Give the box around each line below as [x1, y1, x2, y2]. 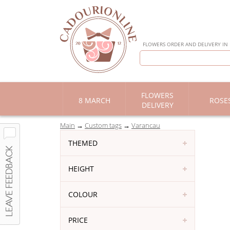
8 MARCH [78, 95, 110, 105]
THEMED [68, 138, 98, 148]
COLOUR [68, 189, 98, 199]
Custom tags [85, 121, 122, 130]
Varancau [131, 121, 160, 130]
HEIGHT [68, 164, 94, 174]
